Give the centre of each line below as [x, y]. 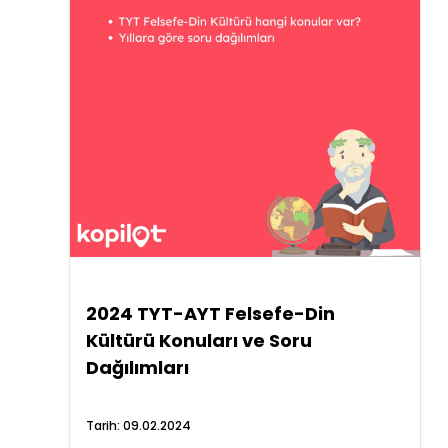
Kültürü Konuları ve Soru [198, 340]
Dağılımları [137, 367]
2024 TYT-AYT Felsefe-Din [210, 313]
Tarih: [104, 425]
